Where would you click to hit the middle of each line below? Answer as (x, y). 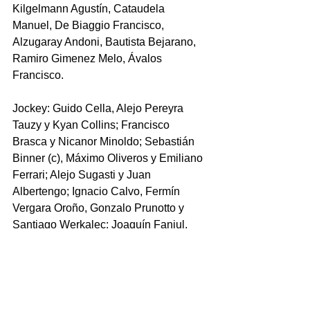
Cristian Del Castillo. (63, 258)
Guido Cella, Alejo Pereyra (119, 109)
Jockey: (33, 109)
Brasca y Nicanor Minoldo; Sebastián (105, 142)
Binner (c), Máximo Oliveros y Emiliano (109, 158)
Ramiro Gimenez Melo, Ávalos (89, 59)
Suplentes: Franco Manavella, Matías (105, 275)
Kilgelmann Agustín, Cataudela (90, 9)
